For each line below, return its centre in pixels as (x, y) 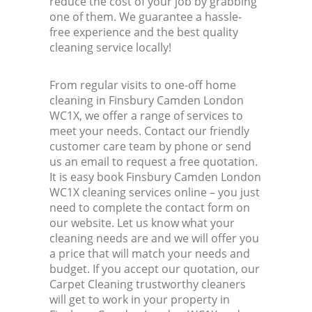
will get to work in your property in (140, 300)
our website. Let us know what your (142, 223)
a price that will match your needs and (150, 254)
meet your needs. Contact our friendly (150, 131)
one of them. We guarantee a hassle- (146, 17)
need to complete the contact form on (150, 208)
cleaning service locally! (111, 48)
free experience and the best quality (144, 32)
